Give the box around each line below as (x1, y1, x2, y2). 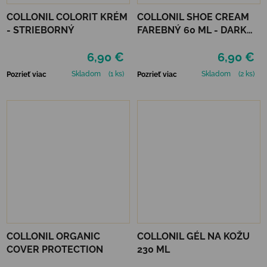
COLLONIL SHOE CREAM (137, 11, 249, 23)
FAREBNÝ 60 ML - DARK (137, 24, 247, 36)
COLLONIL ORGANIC (7, 230, 100, 242)
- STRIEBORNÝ (7, 24, 74, 36)
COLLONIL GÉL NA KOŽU (137, 230, 250, 242)
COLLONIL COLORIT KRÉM (7, 11, 128, 23)
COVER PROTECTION (7, 243, 103, 255)
